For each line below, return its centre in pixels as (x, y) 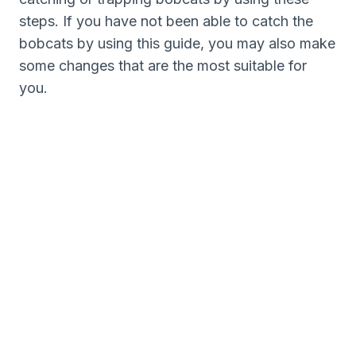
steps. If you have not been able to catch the (166, 21)
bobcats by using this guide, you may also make (177, 43)
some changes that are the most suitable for (163, 65)
